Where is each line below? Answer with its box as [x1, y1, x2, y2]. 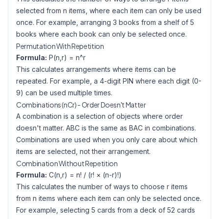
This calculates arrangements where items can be [16, 65, 176, 73]
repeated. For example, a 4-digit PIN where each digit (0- [16, 77, 201, 85]
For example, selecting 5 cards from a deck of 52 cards [16, 206, 195, 214]
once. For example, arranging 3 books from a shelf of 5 [16, 18, 194, 26]
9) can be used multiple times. [16, 88, 112, 97]
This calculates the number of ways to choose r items [16, 182, 188, 191]
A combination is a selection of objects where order [16, 112, 183, 120]
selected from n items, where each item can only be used [16, 6, 201, 15]
